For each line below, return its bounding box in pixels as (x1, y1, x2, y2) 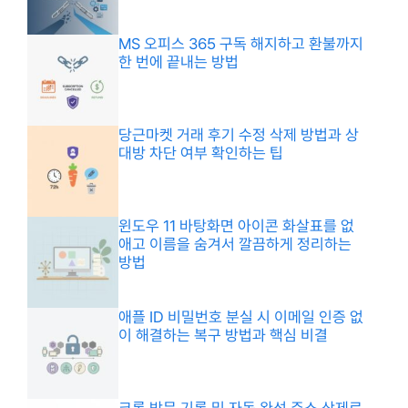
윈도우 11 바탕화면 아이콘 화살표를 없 (118, 217, 354, 236)
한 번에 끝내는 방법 (118, 53, 239, 72)
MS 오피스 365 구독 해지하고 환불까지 (118, 35, 363, 54)
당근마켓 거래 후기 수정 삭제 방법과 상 (118, 126, 359, 145)
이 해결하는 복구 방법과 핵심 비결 (118, 326, 328, 345)
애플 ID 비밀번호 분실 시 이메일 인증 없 (118, 308, 363, 327)
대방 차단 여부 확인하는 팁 (118, 144, 283, 163)
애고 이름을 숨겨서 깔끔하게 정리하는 (118, 235, 352, 254)
